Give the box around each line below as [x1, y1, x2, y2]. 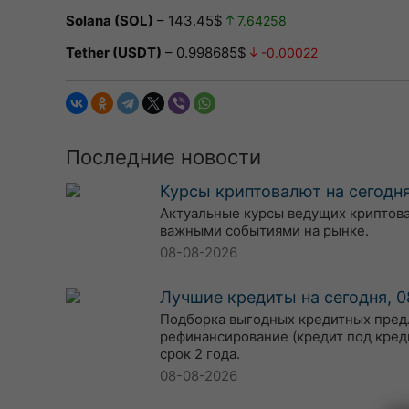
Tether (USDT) [66, 44, 162, 61]
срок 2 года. [160, 345, 240, 362]
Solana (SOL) [66, 12, 153, 29]
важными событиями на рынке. [160, 222, 369, 239]
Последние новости [66, 145, 261, 169]
